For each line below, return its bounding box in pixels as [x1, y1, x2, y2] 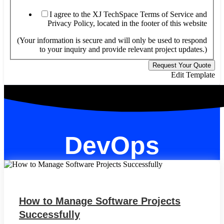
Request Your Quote [152, 61, 211, 69]
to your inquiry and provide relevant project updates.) [39, 45, 207, 54]
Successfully [19, 209, 80, 220]
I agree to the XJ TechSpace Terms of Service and [49, 10, 207, 19]
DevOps [64, 131, 159, 160]
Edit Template [171, 70, 215, 79]
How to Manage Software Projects [19, 195, 180, 207]
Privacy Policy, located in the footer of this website [47, 19, 207, 28]
